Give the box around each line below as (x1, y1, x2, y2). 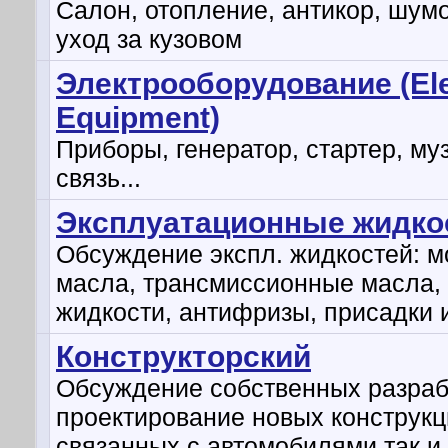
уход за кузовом (56, 25, 242, 53)
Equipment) (56, 101, 220, 134)
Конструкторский (56, 340, 311, 373)
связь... (56, 164, 141, 192)
